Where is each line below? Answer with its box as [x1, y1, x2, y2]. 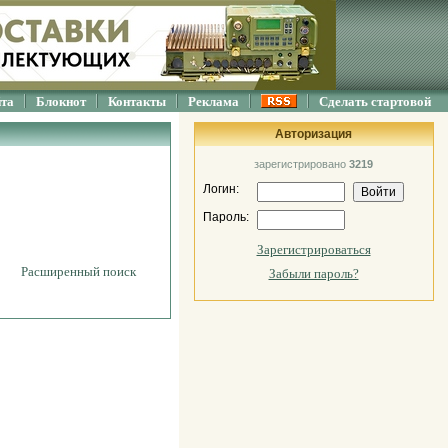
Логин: [202, 182, 239, 196]
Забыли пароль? [268, 266, 359, 281]
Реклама [188, 94, 239, 109]
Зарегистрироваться [256, 242, 371, 257]
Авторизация [275, 127, 352, 141]
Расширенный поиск [21, 264, 136, 279]
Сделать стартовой [319, 94, 431, 109]
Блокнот [36, 94, 86, 109]
